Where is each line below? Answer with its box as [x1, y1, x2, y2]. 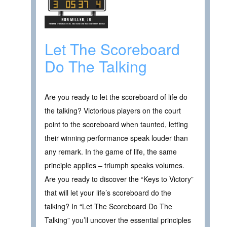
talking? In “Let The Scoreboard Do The [45, 201, 172, 212]
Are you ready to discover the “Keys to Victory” [45, 174, 194, 184]
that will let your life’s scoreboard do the [45, 187, 171, 198]
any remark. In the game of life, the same [45, 146, 177, 157]
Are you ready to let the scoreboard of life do [45, 92, 187, 102]
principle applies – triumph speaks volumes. [45, 160, 184, 171]
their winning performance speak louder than [45, 133, 188, 143]
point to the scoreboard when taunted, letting [45, 119, 188, 130]
